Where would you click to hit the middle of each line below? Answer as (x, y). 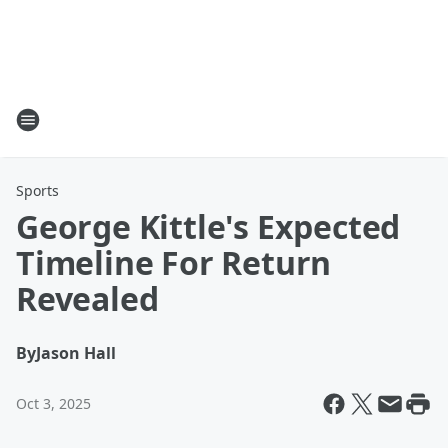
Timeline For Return (174, 262)
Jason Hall (76, 353)
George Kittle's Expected (208, 226)
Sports (37, 190)
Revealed (87, 298)
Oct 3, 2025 (53, 403)
